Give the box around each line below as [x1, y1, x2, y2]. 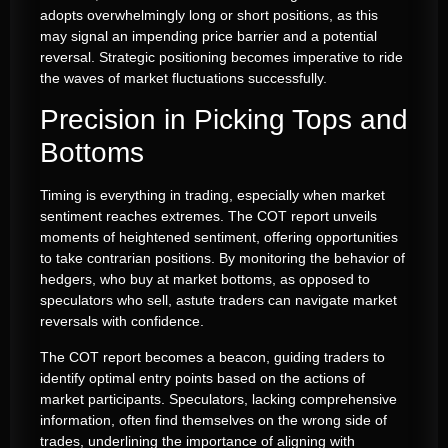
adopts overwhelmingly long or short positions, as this [40, 6, 378, 23]
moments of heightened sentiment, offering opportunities [40, 229, 398, 246]
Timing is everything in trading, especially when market [40, 187, 385, 204]
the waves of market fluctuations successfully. [40, 69, 327, 86]
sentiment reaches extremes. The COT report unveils [40, 208, 377, 225]
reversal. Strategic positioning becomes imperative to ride [40, 48, 403, 65]
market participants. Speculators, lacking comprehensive [40, 390, 397, 407]
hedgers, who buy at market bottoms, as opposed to [40, 271, 370, 288]
